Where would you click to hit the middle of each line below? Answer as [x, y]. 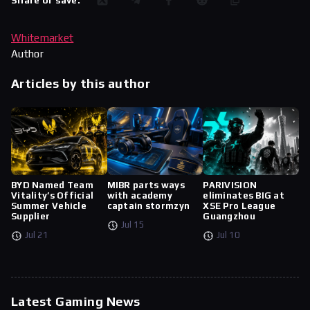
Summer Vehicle [49, 206]
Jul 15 [133, 225]
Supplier [31, 217]
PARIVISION [230, 185]
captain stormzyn [148, 206]
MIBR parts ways [146, 185]
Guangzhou [229, 217]
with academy [140, 196]
